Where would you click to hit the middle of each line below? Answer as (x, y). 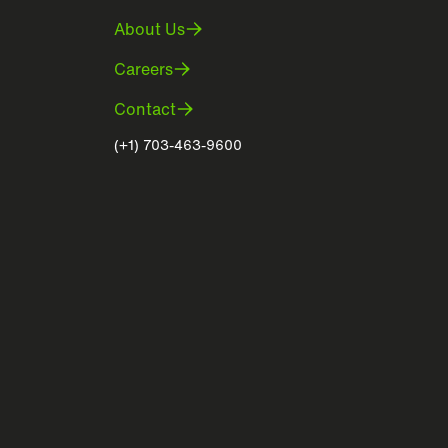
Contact (145, 109)
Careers (143, 69)
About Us (149, 29)
